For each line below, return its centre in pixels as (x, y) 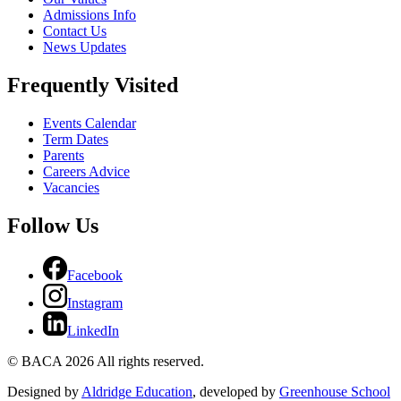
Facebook (95, 275)
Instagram (95, 303)
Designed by (44, 391)
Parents (64, 155)
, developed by (236, 391)
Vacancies (71, 187)
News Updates (85, 47)
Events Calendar (90, 123)
